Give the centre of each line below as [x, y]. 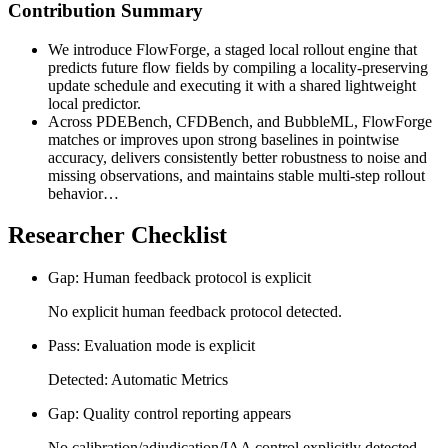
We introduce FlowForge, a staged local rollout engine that [232, 49]
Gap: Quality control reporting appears [169, 414]
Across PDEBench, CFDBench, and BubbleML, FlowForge [240, 121]
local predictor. [94, 103]
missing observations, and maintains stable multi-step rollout [236, 175]
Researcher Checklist [117, 235]
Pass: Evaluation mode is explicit [151, 346]
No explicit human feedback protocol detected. [195, 312]
